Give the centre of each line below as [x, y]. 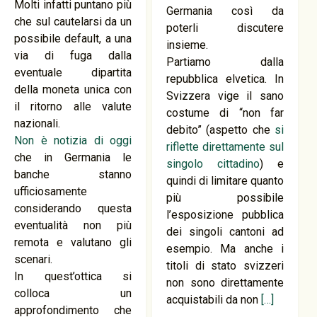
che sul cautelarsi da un [73, 22]
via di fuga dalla [73, 56]
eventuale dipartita [73, 73]
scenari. [33, 259]
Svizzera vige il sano [225, 96]
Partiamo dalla [225, 62]
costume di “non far [225, 113]
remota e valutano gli [73, 242]
